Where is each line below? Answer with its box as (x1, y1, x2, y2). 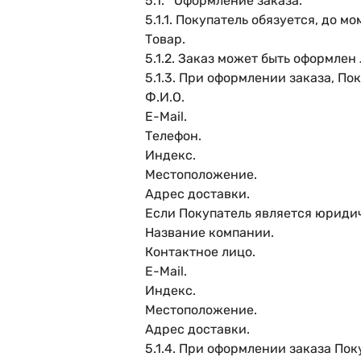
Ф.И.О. (145, 89, 185, 105)
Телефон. (145, 128, 201, 143)
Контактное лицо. (145, 244, 255, 259)
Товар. (145, 31, 185, 47)
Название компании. (145, 225, 274, 240)
